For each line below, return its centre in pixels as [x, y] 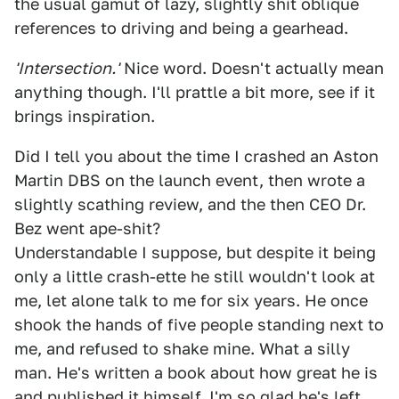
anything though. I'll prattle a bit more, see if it [195, 92]
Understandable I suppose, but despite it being [195, 252]
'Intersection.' [67, 68]
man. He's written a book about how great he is [196, 373]
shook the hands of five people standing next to [199, 325]
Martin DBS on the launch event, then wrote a [190, 180]
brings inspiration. [85, 116]
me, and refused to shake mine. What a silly [182, 349]
